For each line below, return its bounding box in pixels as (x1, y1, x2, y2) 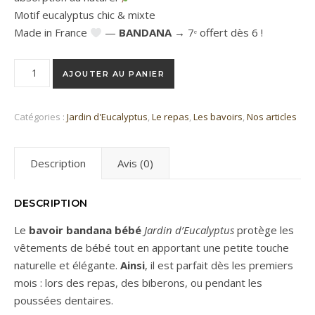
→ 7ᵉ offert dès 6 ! (172, 25, 264, 39)
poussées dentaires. (14, 293, 113, 307)
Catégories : (14, 110, 67, 123)
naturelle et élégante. (14, 258, 120, 272)
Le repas (152, 110, 189, 123)
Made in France (14, 25, 90, 39)
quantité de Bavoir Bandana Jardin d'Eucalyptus (13, 60, 240, 74)
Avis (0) (117, 156, 153, 170)
